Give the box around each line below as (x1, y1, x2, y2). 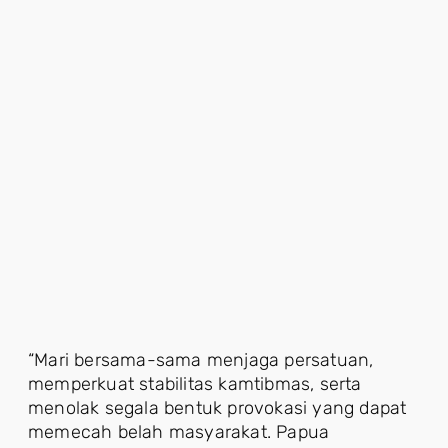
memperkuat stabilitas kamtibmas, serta (28, 372, 362, 395)
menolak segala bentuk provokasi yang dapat (28, 396, 407, 419)
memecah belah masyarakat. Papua (28, 420, 330, 443)
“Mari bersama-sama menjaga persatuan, (28, 348, 374, 371)
